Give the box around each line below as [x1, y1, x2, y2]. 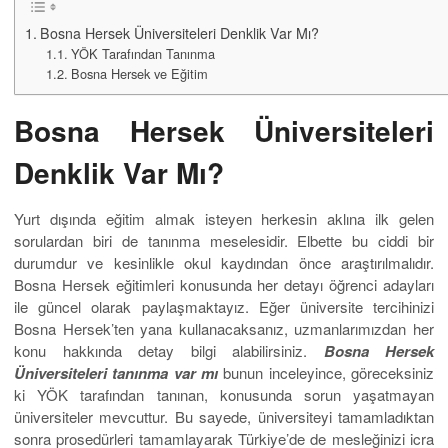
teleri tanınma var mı [72, 362, 218, 385]
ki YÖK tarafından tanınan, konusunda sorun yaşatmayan [14, 384, 434, 406]
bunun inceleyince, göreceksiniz [218, 362, 434, 384]
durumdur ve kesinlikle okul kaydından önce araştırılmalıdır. [14, 252, 434, 274]
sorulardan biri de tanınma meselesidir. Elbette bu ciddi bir [14, 230, 434, 252]
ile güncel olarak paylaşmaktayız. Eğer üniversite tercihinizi [14, 296, 434, 318]
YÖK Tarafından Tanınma [70, 44, 215, 64]
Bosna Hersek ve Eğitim [70, 64, 208, 84]
